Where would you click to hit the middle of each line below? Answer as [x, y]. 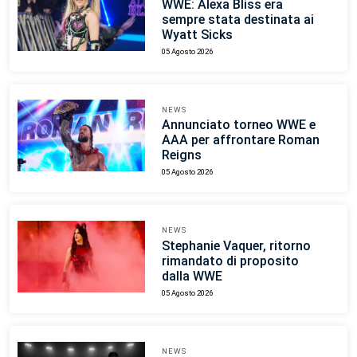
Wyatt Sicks [197, 34]
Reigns [181, 155]
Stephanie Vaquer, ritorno [236, 246]
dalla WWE [192, 277]
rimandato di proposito [230, 261]
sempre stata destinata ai [237, 19]
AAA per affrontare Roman [240, 140]
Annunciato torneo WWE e [238, 125]
